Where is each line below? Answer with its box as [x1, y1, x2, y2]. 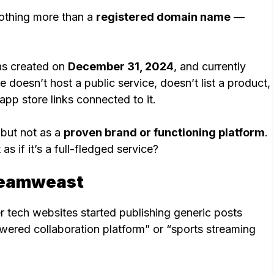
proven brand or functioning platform [64, 126, 265, 139]
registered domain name [96, 10, 231, 24]
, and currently [174, 60, 246, 73]
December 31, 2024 [68, 60, 174, 73]
